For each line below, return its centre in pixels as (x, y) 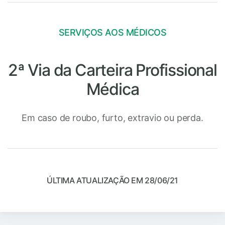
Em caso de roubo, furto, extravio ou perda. (113, 118)
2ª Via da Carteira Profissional (113, 70)
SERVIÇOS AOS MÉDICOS (113, 32)
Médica (113, 89)
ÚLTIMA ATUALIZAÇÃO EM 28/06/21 (113, 180)
